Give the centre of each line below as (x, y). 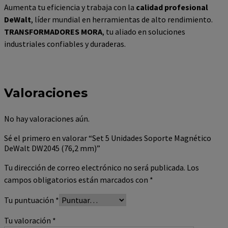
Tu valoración (28, 220)
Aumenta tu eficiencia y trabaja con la (70, 7)
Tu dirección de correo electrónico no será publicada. (95, 167)
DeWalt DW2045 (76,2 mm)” (52, 148)
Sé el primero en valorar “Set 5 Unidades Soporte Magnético (108, 138)
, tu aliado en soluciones (144, 32)
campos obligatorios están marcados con (77, 179)
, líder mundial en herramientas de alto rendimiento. (122, 20)
